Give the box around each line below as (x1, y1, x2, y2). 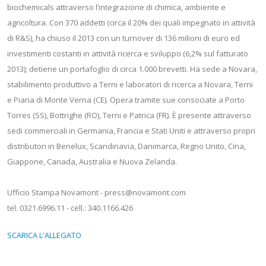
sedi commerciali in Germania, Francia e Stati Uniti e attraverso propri (7, 125, 255, 136)
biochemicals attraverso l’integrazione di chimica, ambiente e (7, 2, 226, 12)
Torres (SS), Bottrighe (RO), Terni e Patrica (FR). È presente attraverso (7, 110, 251, 121)
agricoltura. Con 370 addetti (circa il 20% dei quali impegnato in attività (7, 17, 255, 28)
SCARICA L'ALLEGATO (7, 230, 81, 240)
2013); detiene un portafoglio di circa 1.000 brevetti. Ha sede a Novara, (7, 64, 257, 74)
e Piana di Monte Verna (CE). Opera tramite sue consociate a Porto (7, 94, 245, 105)
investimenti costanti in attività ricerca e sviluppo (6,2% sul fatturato (7, 48, 248, 59)
